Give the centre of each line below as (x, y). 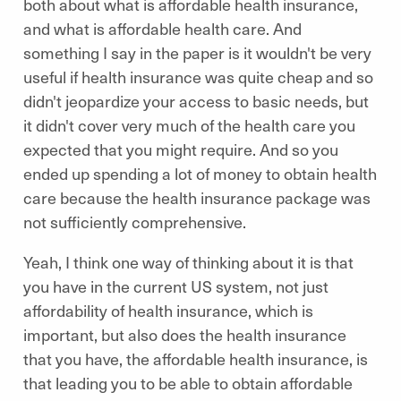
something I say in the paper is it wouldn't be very (197, 52)
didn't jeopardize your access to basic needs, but (196, 101)
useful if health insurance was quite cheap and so (198, 77)
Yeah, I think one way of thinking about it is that (188, 262)
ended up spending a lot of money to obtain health (200, 173)
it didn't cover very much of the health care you (189, 125)
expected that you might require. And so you (181, 149)
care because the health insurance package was (197, 197)
